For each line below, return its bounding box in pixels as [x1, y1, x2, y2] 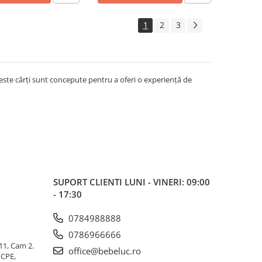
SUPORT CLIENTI [53, 175, 125, 188]
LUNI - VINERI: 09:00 [125, 175, 210, 188]
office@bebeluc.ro [66, 244, 141, 257]
